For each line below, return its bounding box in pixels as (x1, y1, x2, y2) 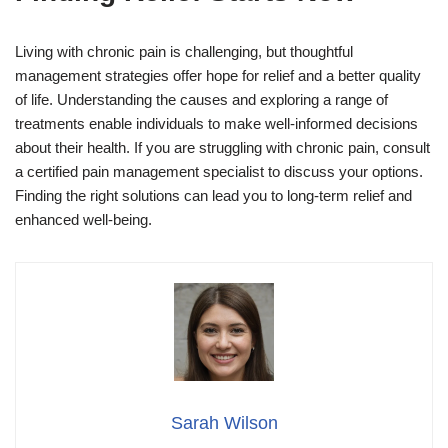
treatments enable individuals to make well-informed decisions (15, 114, 418, 132)
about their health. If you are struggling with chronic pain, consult (15, 138, 430, 156)
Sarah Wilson (170, 412, 278, 433)
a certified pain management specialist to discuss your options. (15, 162, 423, 180)
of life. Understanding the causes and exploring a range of (15, 90, 388, 108)
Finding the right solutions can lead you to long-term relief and (15, 186, 412, 204)
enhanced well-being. (15, 210, 152, 228)
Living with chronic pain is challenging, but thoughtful (15, 42, 353, 60)
